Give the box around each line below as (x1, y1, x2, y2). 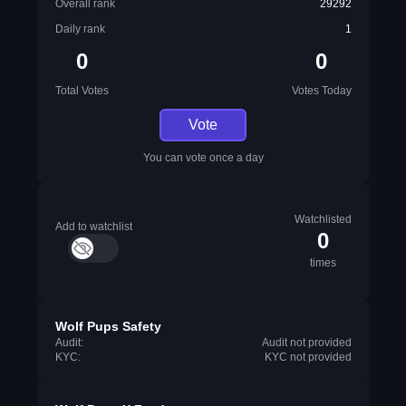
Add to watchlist (54, 220, 132, 233)
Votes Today (291, 84, 352, 97)
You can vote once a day (142, 151, 264, 164)
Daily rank (54, 23, 105, 35)
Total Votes (54, 84, 109, 97)
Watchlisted (294, 213, 352, 226)
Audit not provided (261, 336, 352, 349)
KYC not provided (264, 351, 352, 363)
